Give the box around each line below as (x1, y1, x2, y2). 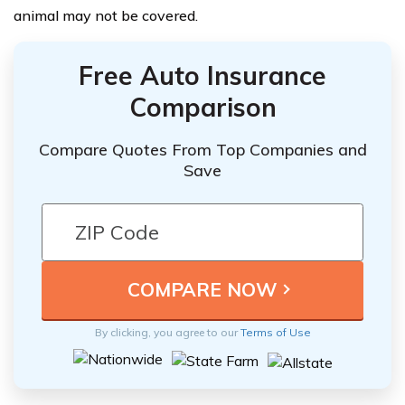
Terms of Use (240, 325, 311, 339)
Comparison (128, 91, 277, 123)
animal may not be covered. (14, 6, 198, 24)
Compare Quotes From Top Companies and (38, 138, 367, 160)
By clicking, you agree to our (94, 325, 240, 339)
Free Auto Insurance (79, 60, 326, 91)
